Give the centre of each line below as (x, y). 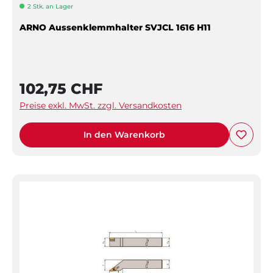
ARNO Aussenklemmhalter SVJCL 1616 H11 (115, 27)
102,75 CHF (61, 88)
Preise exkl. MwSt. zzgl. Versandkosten (101, 105)
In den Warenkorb (124, 134)
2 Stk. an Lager (50, 6)
